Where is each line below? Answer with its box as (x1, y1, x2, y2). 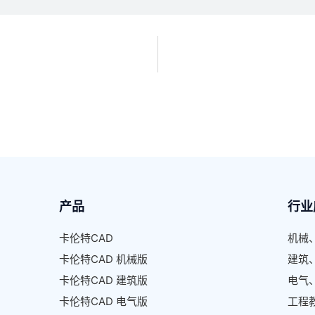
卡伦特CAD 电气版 (59, 295, 148, 308)
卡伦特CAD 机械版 (59, 252, 148, 266)
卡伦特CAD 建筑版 (59, 274, 148, 287)
